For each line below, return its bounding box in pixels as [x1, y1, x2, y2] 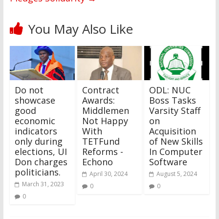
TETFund [82, 135, 120, 147]
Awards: [82, 94, 115, 106]
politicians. [14, 166, 61, 178]
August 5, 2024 [156, 169, 197, 178]
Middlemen [82, 104, 129, 116]
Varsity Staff [149, 104, 201, 116]
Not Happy [82, 114, 128, 127]
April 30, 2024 [89, 169, 128, 178]
